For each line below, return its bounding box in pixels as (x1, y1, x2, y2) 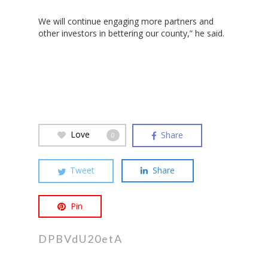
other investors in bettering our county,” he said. (38, 28, 224, 39)
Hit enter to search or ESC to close (60, 9, 175, 19)
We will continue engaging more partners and (38, 16, 214, 27)
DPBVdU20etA (38, 232, 123, 246)
